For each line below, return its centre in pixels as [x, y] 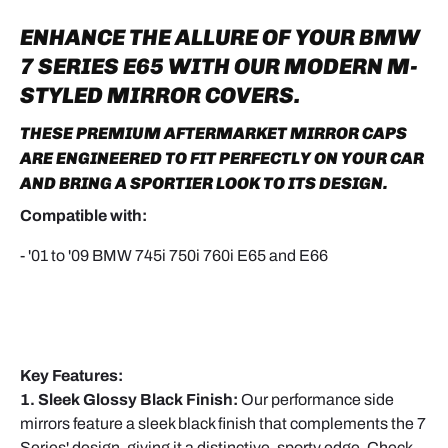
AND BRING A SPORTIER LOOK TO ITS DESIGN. [205, 182]
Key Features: [71, 376]
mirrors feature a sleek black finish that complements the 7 [223, 424]
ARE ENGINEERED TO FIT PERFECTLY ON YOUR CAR [222, 157]
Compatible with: [83, 216]
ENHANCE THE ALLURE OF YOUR [187, 37]
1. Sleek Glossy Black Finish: [129, 400]
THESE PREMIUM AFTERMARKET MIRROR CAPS [213, 132]
